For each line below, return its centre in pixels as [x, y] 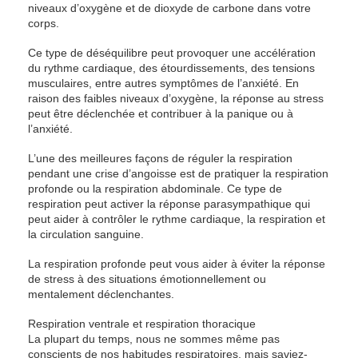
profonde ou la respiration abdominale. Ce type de [155, 189]
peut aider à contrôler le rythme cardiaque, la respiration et [177, 219]
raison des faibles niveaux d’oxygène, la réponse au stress [176, 98]
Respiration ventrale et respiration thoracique [142, 324]
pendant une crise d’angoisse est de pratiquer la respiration [178, 173]
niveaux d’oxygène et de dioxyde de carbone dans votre [169, 8]
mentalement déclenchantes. [101, 294]
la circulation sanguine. [86, 234]
